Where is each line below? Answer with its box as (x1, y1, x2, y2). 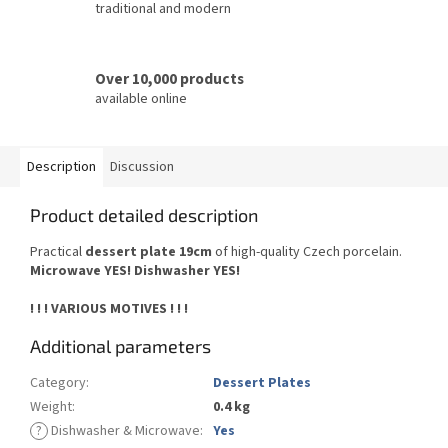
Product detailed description (30, 204, 258, 227)
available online (95, 88, 187, 109)
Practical (30, 242, 85, 263)
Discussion (110, 157, 174, 178)
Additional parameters (30, 335, 211, 358)
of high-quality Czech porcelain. (212, 242, 402, 263)
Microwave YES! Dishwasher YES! (30, 261, 240, 282)
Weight (30, 397, 72, 418)
